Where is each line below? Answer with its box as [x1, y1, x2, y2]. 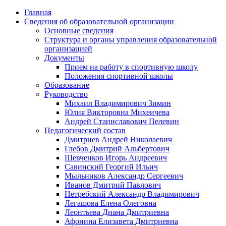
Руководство [44, 90, 88, 98]
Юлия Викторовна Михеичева [65, 108, 169, 117]
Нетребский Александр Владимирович [65, 190, 199, 198]
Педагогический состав [44, 126, 126, 135]
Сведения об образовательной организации [24, 17, 174, 26]
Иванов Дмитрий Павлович [65, 181, 161, 189]
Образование [44, 81, 89, 89]
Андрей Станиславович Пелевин [65, 117, 179, 126]
